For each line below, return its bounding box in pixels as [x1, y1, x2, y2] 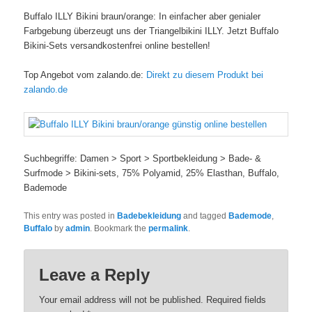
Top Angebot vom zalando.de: [24, 70, 147, 81]
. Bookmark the [90, 223, 149, 233]
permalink [148, 223, 189, 233]
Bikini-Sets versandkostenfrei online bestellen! [24, 40, 211, 52]
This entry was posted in [24, 210, 118, 221]
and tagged [181, 210, 229, 221]
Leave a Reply [39, 265, 150, 285]
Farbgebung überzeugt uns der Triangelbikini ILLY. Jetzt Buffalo [24, 26, 279, 37]
